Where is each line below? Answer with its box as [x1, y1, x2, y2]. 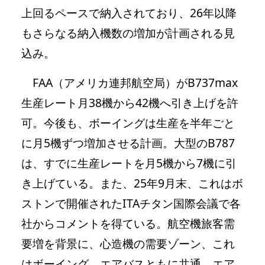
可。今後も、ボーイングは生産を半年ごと [21, 114, 235, 131]
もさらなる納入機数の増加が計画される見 [21, 24, 235, 41]
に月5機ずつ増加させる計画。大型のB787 [21, 134, 235, 151]
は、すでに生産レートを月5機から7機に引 [21, 154, 237, 171]
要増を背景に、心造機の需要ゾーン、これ [21, 235, 235, 251]
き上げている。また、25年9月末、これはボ [21, 174, 243, 191]
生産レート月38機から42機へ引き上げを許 [21, 94, 238, 111]
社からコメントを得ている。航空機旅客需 [21, 215, 235, 231]
